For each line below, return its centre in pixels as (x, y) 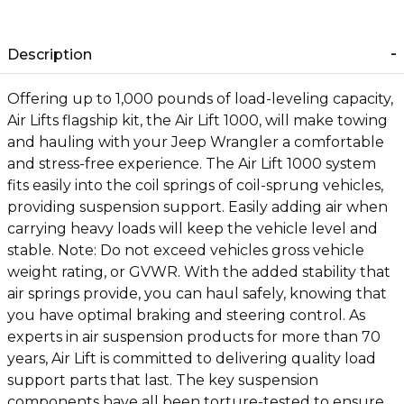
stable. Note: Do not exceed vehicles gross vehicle (186, 250)
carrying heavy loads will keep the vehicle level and (193, 229)
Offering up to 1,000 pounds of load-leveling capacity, (200, 99)
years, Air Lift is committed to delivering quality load (192, 358)
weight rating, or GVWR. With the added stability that (199, 272)
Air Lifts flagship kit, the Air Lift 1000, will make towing (197, 120)
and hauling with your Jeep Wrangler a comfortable (196, 142)
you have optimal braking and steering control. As (186, 315)
